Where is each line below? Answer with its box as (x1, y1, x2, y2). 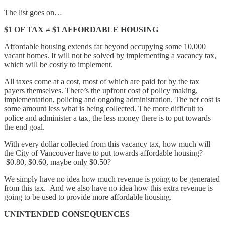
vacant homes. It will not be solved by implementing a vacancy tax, (4, 51, 216, 60)
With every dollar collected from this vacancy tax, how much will (4, 139, 210, 148)
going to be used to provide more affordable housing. (4, 192, 172, 201)
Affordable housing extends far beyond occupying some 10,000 (4, 42, 206, 51)
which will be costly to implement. (4, 60, 113, 69)
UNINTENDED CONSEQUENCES (4, 209, 130, 218)
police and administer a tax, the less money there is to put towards (4, 113, 211, 122)
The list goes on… (4, 8, 62, 17)
